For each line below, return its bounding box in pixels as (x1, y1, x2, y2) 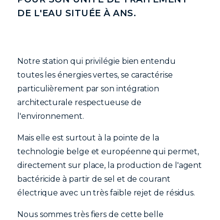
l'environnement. (17, 111, 84, 121)
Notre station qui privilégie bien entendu (17, 56, 176, 66)
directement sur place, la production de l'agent (17, 160, 202, 170)
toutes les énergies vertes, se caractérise (17, 70, 173, 80)
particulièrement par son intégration (17, 83, 160, 93)
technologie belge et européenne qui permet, (17, 146, 199, 156)
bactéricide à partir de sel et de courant (17, 174, 170, 184)
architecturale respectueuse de (17, 97, 141, 107)
